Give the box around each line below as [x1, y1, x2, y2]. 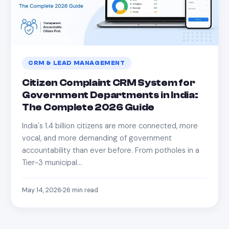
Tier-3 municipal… [22, 157, 82, 168]
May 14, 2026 [22, 186, 61, 194]
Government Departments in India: [22, 89, 198, 101]
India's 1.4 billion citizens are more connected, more [22, 120, 198, 131]
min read [71, 186, 98, 194]
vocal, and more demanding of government [22, 132, 172, 143]
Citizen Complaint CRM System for [22, 77, 195, 88]
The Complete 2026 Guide [22, 101, 155, 113]
